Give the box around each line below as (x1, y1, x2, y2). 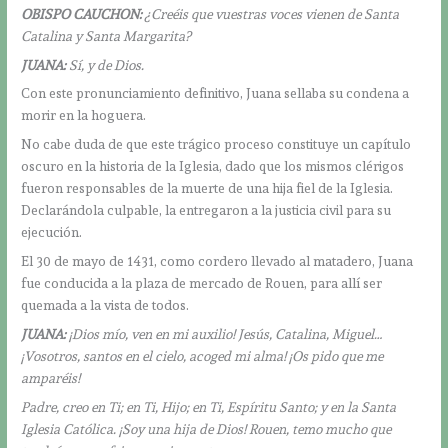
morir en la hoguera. (21, 107, 147, 124)
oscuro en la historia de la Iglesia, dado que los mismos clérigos (21, 158, 405, 175)
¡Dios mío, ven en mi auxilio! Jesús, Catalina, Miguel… (66, 325, 383, 342)
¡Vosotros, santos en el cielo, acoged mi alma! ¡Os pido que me (21, 347, 384, 364)
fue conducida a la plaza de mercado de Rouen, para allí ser (21, 275, 383, 292)
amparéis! (21, 369, 81, 386)
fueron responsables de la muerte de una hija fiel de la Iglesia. (21, 180, 394, 197)
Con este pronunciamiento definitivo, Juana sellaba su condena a (21, 85, 410, 102)
